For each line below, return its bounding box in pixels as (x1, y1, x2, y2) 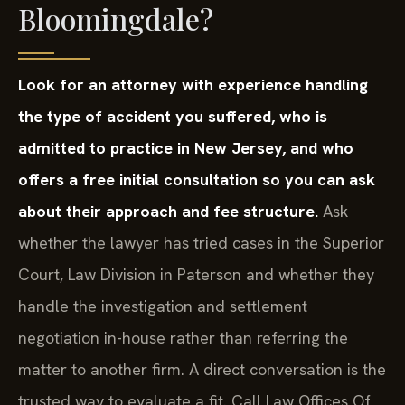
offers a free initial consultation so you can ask (18, 168, 375, 190)
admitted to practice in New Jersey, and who (18, 137, 353, 158)
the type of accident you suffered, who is (18, 105, 327, 127)
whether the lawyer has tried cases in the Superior (18, 231, 384, 253)
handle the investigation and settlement (18, 295, 307, 316)
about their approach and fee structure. (18, 200, 318, 221)
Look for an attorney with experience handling (18, 73, 368, 95)
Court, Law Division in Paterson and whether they (18, 263, 374, 285)
